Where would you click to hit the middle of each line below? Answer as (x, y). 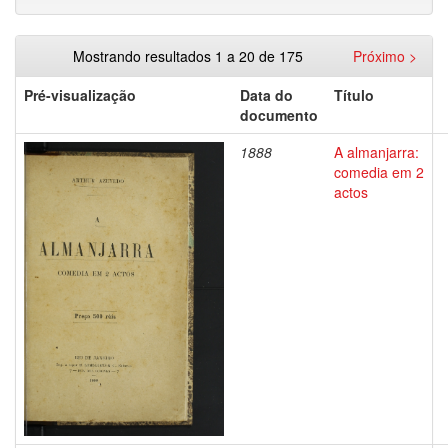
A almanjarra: (376, 152)
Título (354, 95)
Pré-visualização (80, 95)
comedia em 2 (379, 172)
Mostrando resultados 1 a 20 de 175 (192, 56)
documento (279, 115)
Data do (266, 95)
